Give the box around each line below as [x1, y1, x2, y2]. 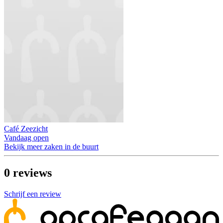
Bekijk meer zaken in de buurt [4, 142, 99, 151]
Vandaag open [4, 133, 49, 142]
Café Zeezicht [4, 124, 48, 133]
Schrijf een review [4, 190, 61, 199]
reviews [13, 166, 52, 180]
